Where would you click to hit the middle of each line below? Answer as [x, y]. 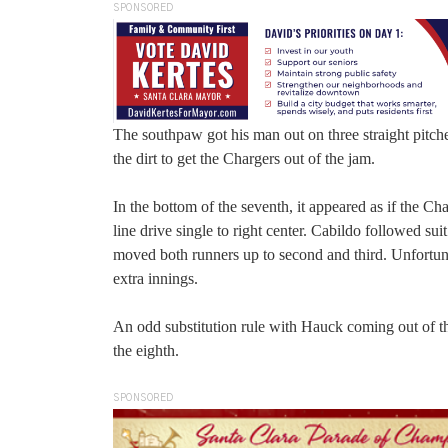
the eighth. [146, 351]
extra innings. [155, 279]
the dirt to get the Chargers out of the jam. [244, 159]
